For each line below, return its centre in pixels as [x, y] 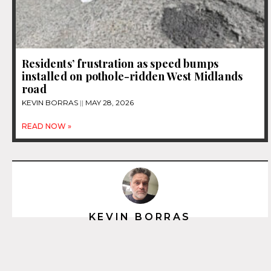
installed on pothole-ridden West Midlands [132, 77]
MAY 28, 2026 [109, 103]
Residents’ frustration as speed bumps [120, 64]
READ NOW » [47, 126]
